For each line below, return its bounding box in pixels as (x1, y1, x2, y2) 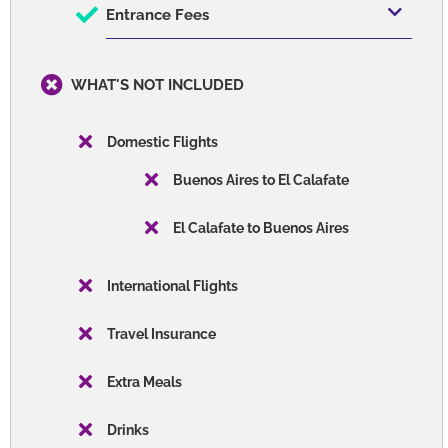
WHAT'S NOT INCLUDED (71, 75, 244, 94)
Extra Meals (107, 373, 182, 390)
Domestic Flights (107, 133, 218, 150)
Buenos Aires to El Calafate (173, 171, 349, 188)
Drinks (107, 421, 149, 438)
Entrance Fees (106, 5, 209, 24)
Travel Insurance (107, 325, 216, 342)
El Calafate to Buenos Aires (173, 219, 349, 236)
